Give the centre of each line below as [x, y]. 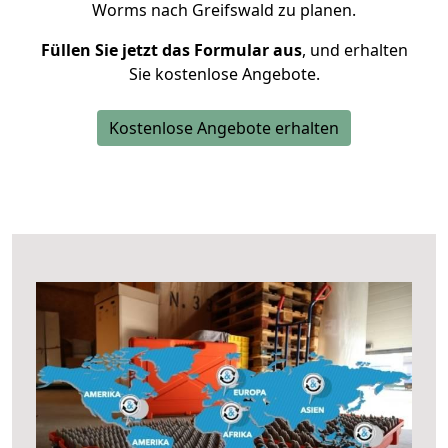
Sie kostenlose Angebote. [224, 74]
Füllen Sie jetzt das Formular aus [171, 50]
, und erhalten [354, 50]
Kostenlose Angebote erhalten [224, 128]
